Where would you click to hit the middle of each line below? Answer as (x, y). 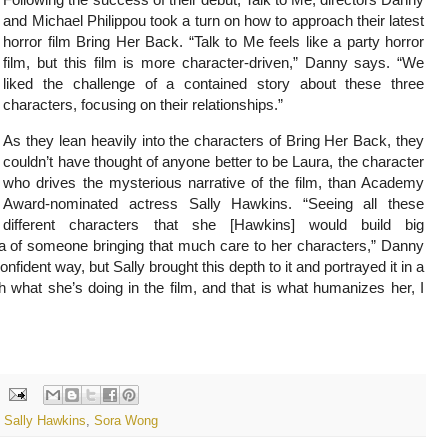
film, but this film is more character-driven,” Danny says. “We (213, 62)
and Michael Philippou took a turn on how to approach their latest (213, 20)
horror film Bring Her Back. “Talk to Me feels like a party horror (213, 41)
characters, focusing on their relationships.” (143, 104)
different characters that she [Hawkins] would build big (213, 225)
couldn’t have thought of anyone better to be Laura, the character (213, 162)
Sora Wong (126, 421)
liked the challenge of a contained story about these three (213, 83)
